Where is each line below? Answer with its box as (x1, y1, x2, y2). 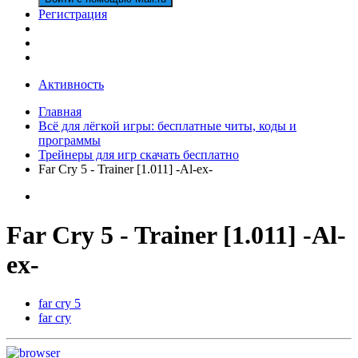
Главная (38, 104, 82, 118)
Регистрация (38, 6, 107, 21)
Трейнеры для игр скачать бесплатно (38, 147, 239, 161)
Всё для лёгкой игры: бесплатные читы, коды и (38, 118, 296, 133)
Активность (38, 77, 104, 91)
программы (38, 133, 101, 147)
